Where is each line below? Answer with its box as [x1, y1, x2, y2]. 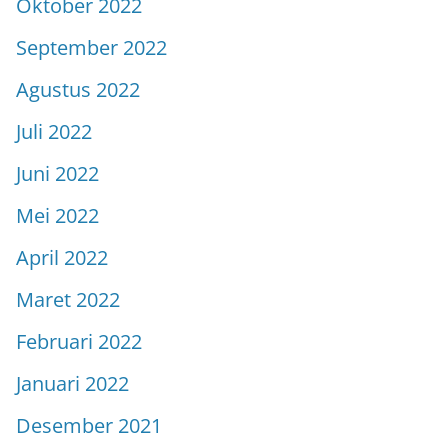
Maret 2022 [16, 285, 120, 313]
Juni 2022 [16, 159, 99, 187]
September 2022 [16, 33, 167, 61]
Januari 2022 [16, 369, 129, 397]
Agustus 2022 [16, 75, 140, 103]
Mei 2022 [16, 201, 99, 229]
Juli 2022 [16, 117, 92, 145]
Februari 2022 [16, 327, 142, 355]
